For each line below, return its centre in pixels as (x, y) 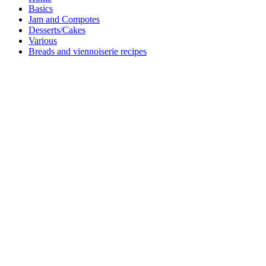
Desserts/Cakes (57, 30)
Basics (41, 9)
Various (43, 41)
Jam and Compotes (64, 20)
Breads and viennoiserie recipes (88, 52)
